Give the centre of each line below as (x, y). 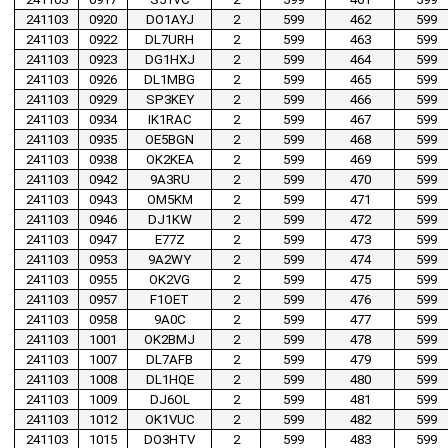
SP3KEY (169, 100)
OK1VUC (169, 420)
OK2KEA (169, 160)
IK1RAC (169, 120)
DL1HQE (169, 380)
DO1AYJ (169, 20)
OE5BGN (169, 140)
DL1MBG (169, 80)
